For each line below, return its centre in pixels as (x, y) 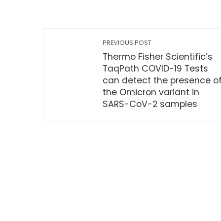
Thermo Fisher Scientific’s (158, 57)
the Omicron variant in (151, 92)
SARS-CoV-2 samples (150, 104)
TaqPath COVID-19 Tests (155, 69)
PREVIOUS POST (127, 43)
